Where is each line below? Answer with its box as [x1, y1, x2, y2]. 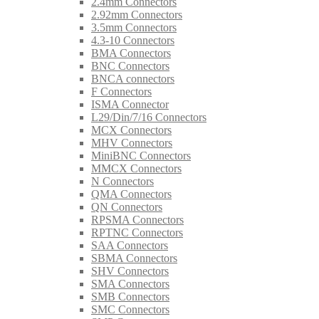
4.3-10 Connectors [91, 33, 174, 46]
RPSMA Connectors [91, 213, 184, 226]
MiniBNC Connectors [91, 149, 191, 162]
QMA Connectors [91, 187, 172, 200]
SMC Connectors [91, 303, 169, 315]
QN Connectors [91, 200, 162, 213]
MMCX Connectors [91, 162, 182, 174]
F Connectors [91, 85, 152, 98]
